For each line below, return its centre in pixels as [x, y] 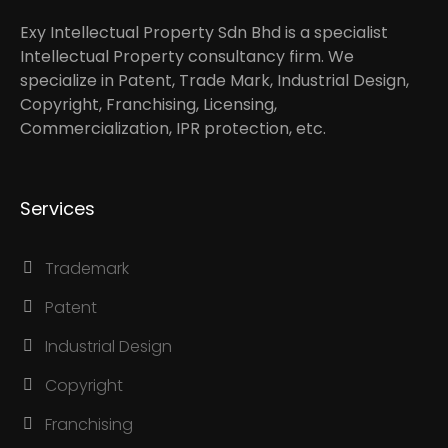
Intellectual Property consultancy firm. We [187, 56]
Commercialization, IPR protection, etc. [173, 128]
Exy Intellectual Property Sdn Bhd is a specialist [204, 32]
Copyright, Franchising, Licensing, [149, 104]
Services [58, 208]
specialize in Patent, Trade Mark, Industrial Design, [215, 80]
